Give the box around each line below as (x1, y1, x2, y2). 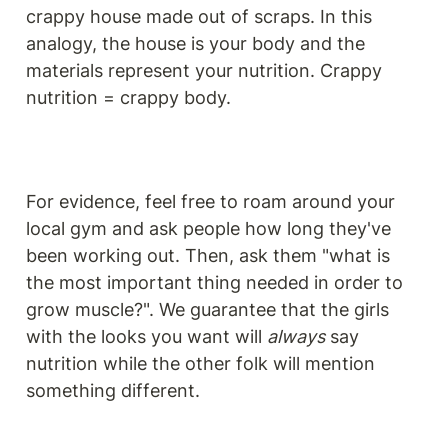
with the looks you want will (26, 325, 267, 347)
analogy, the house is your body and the (26, 33, 365, 55)
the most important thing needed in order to (26, 271, 403, 293)
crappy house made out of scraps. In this (26, 6, 372, 28)
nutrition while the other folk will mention (26, 352, 375, 374)
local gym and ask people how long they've (26, 217, 391, 239)
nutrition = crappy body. (26, 87, 236, 109)
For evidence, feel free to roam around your (26, 190, 395, 212)
